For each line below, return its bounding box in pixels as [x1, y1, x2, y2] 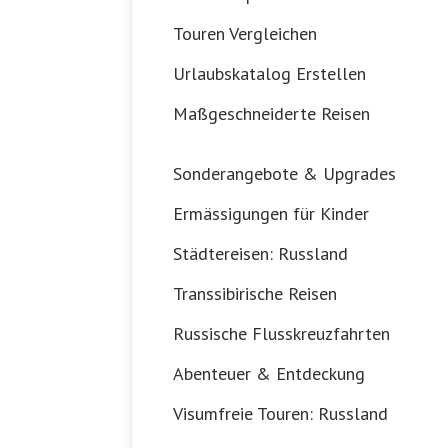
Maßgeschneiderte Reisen [173, 102, 370, 125]
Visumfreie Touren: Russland [173, 402, 388, 425]
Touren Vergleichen [173, 22, 317, 45]
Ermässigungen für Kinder [173, 202, 369, 225]
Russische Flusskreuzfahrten [173, 322, 390, 345]
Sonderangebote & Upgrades [173, 162, 396, 185]
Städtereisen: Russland [173, 242, 348, 265]
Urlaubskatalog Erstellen [173, 62, 366, 85]
